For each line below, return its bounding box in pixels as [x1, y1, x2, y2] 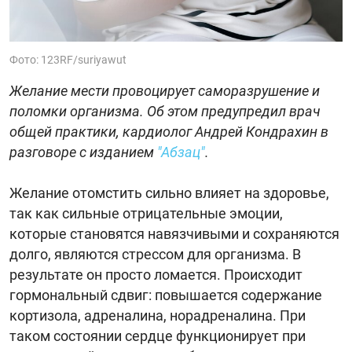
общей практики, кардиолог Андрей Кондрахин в [9, 123, 328, 140]
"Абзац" [157, 143, 205, 160]
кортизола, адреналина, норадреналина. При [9, 306, 306, 324]
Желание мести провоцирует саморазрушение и [9, 82, 320, 99]
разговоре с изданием [9, 143, 157, 160]
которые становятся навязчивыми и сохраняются [9, 225, 339, 242]
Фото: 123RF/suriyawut [9, 53, 126, 66]
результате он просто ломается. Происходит [9, 266, 302, 283]
